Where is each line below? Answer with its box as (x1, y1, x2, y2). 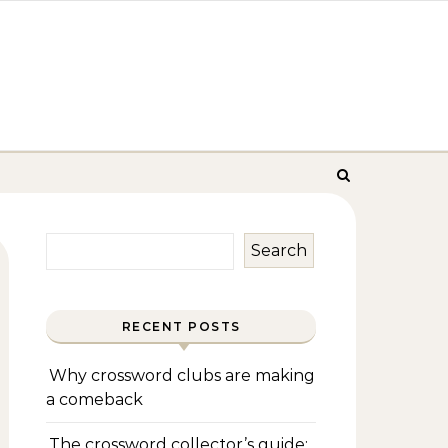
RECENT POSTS (121, 319, 241, 334)
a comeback (46, 390, 143, 409)
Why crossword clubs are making (49, 366, 315, 385)
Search (251, 240, 307, 260)
